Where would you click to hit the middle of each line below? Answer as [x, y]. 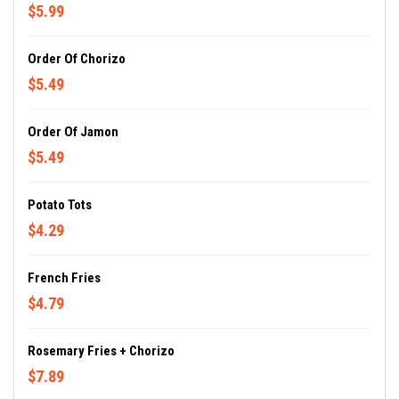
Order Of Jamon [73, 132]
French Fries [64, 278]
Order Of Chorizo [77, 59]
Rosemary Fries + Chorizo [101, 351]
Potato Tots [60, 205]
